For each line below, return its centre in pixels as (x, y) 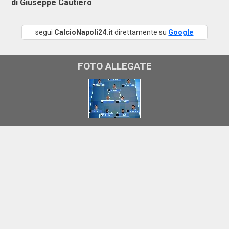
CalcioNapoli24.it (84, 32)
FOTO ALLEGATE (114, 66)
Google (181, 32)
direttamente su (141, 32)
